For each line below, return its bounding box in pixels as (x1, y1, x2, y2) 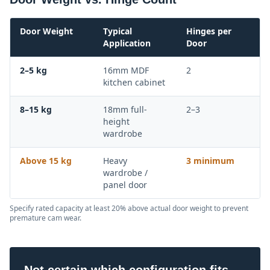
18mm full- (103, 104, 147, 116)
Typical (103, 25, 132, 37)
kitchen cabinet (103, 77, 165, 89)
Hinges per (186, 25, 231, 37)
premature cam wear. (10, 213, 81, 224)
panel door (103, 179, 147, 191)
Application (103, 37, 151, 49)
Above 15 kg (20, 155, 72, 167)
